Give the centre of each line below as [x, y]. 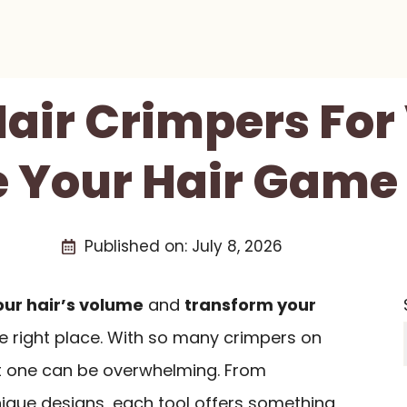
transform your [250, 305]
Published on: [138, 246]
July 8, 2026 [237, 246]
